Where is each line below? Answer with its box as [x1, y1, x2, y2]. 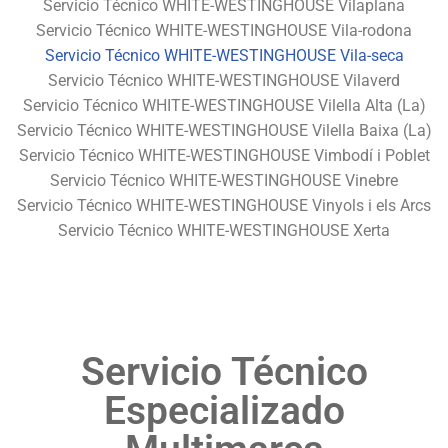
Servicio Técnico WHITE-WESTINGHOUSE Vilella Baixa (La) [16, 120, 432, 140]
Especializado [103, 387, 345, 434]
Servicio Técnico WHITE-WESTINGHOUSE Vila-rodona [36, 20, 412, 40]
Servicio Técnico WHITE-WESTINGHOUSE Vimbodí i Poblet [18, 145, 430, 165]
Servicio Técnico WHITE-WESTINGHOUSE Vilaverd [48, 70, 400, 90]
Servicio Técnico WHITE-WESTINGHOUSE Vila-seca [44, 45, 404, 65]
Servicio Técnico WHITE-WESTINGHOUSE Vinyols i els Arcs [17, 195, 431, 215]
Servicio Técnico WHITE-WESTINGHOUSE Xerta [58, 220, 390, 240]
